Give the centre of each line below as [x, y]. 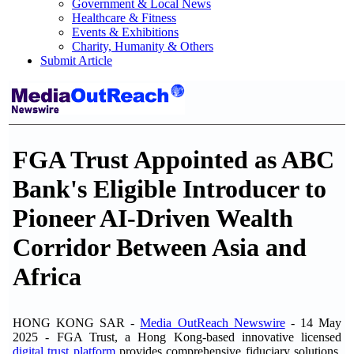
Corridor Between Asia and [160, 248]
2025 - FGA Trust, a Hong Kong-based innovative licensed [177, 337]
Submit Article [76, 60]
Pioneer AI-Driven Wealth [153, 218]
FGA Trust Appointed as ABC [173, 160]
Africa [47, 277]
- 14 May [313, 323]
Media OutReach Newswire [213, 323]
